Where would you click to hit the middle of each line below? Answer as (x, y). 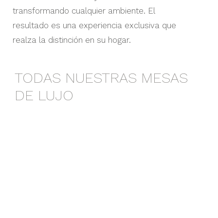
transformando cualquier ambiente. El (83, 10)
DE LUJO (44, 95)
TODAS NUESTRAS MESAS (101, 77)
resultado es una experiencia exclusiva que (94, 25)
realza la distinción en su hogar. (72, 40)
